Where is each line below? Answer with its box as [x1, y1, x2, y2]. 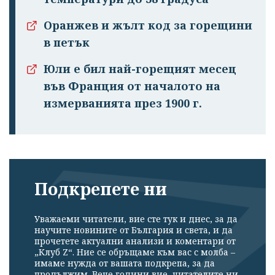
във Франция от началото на [44, 79, 220, 94]
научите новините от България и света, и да [34, 223, 233, 236]
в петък [44, 35, 90, 50]
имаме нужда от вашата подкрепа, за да [34, 257, 215, 269]
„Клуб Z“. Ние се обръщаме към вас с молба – [34, 246, 235, 258]
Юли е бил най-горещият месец [44, 61, 236, 77]
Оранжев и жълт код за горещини [44, 18, 252, 33]
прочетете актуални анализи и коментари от [34, 234, 236, 247]
